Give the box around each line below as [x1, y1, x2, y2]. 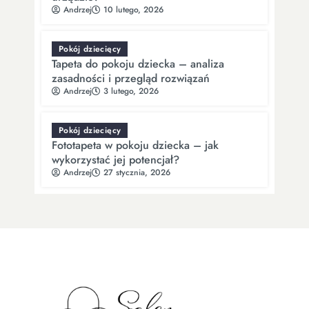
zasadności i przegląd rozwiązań [52, 70, 210, 86]
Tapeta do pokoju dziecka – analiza [52, 55, 224, 72]
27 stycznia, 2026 [103, 166, 170, 179]
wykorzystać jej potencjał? [52, 151, 179, 168]
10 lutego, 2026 [103, 3, 163, 16]
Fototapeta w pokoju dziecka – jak [52, 137, 219, 153]
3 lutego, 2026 [103, 84, 159, 97]
